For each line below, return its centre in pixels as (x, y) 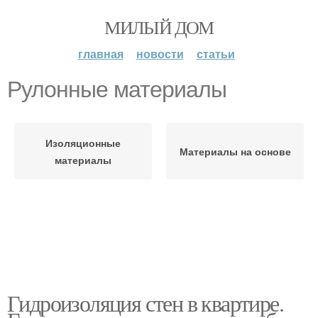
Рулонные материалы (117, 89)
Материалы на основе (235, 151)
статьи (215, 54)
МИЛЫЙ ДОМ (159, 27)
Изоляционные (83, 143)
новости (160, 54)
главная (100, 54)
